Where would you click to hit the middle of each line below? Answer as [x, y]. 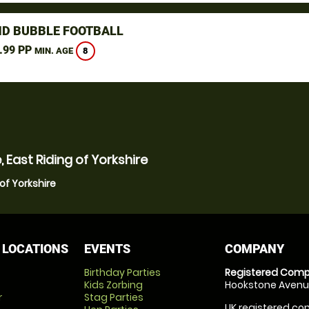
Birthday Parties [122, 272]
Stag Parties [113, 297]
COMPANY [255, 249]
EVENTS [107, 249]
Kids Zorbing [113, 285]
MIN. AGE [53, 51]
